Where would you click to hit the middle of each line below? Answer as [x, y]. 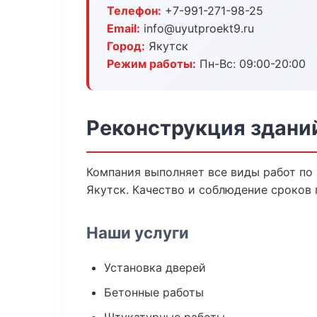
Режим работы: [151, 64]
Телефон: [134, 11]
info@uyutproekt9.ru [197, 28]
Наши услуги [138, 232]
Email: [123, 28]
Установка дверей [155, 267]
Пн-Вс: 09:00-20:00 [251, 64]
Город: [126, 46]
